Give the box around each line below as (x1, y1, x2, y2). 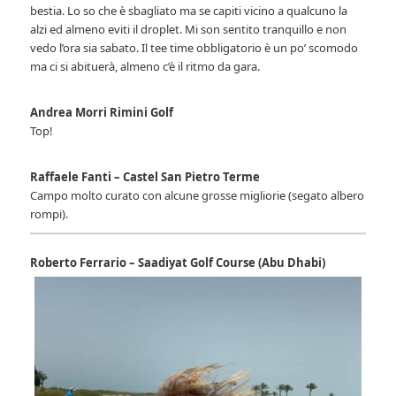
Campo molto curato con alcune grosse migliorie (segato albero (30, 187, 365, 204)
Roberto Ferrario (30, 255, 127, 271)
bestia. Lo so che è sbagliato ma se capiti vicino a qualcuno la (30, 3, 348, 19)
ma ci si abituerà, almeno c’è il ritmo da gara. (30, 58, 261, 75)
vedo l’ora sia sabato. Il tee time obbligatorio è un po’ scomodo (30, 40, 359, 57)
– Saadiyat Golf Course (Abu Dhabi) (129, 255, 326, 271)
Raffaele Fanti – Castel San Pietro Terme (30, 169, 261, 186)
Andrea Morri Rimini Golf (30, 104, 174, 121)
